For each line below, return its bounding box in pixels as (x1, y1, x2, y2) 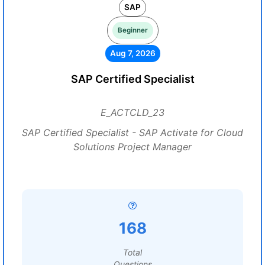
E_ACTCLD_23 (101, 106, 164, 118)
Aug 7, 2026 (109, 49, 156, 58)
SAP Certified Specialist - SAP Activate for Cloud (22, 127, 243, 138)
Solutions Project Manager (73, 141, 192, 153)
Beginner (117, 26, 148, 34)
